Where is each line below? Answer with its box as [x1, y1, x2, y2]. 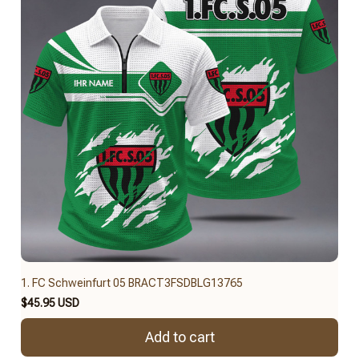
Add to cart [144, 329, 215, 346]
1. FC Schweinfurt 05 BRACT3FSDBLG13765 [21, 276, 243, 289]
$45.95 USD [21, 296, 79, 309]
